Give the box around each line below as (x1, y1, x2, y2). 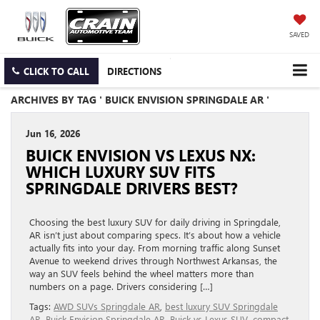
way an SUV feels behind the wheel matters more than (29, 267, 254, 280)
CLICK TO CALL (24, 65, 89, 78)
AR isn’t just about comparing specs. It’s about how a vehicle (29, 229, 281, 241)
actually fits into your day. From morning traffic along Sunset (29, 241, 280, 254)
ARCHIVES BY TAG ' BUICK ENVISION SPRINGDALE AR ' (11, 93, 269, 107)
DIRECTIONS (107, 65, 161, 78)
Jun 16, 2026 (26, 127, 80, 140)
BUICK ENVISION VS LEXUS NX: (26, 145, 256, 166)
